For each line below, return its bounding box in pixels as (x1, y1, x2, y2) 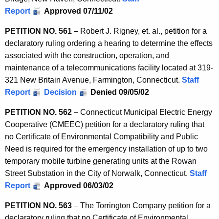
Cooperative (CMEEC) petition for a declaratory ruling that (5, 120, 204, 129)
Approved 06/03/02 (44, 181, 113, 190)
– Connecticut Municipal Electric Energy (72, 108, 212, 116)
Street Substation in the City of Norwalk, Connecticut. (5, 169, 190, 177)
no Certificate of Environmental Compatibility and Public (5, 132, 198, 141)
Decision (44, 88, 77, 96)
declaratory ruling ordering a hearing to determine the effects (5, 39, 213, 47)
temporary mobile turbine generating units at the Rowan (5, 156, 197, 165)
